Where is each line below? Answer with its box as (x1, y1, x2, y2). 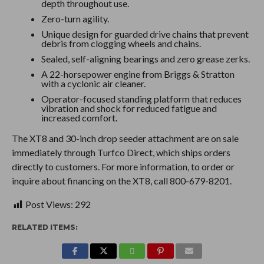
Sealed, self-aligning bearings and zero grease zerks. (41, 52, 250, 64)
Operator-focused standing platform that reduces (41, 93, 242, 104)
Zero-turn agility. (41, 12, 109, 24)
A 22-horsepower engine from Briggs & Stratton (41, 68, 235, 80)
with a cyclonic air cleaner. (41, 77, 146, 89)
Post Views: (25, 198, 73, 210)
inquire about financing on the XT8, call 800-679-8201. (11, 174, 232, 186)
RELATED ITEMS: (11, 222, 78, 232)
